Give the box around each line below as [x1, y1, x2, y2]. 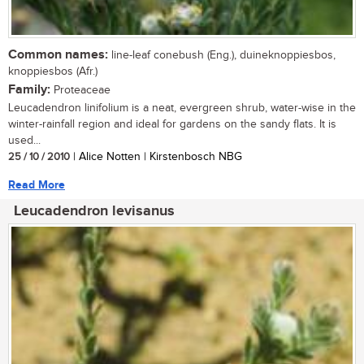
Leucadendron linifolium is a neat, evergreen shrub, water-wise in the [8, 101, 356, 115]
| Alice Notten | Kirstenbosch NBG [70, 149, 242, 163]
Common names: [8, 46, 108, 63]
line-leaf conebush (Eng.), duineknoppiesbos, [108, 48, 336, 62]
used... [8, 133, 41, 147]
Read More [8, 177, 65, 192]
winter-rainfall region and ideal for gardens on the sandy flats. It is [8, 117, 336, 131]
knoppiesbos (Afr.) [8, 64, 97, 78]
